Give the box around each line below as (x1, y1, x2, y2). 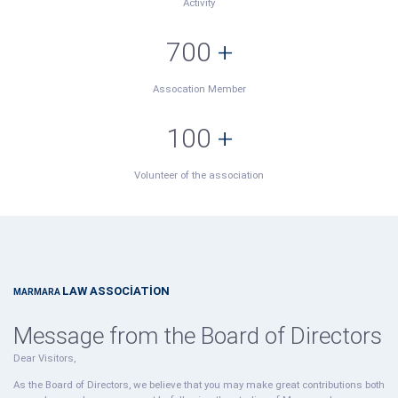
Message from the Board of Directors (13, 322, 382, 349)
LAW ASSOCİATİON (62, 284, 170, 298)
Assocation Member (152, 83, 246, 95)
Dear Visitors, (13, 352, 76, 364)
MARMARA (13, 287, 62, 297)
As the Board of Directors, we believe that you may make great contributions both (13, 378, 385, 391)
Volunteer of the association (134, 169, 264, 181)
